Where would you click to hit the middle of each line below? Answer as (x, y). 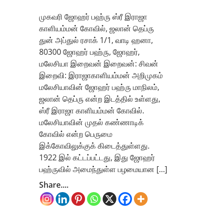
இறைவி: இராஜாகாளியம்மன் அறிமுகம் (101, 75)
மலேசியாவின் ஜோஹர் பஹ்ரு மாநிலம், (99, 87)
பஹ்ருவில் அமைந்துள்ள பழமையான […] (103, 169)
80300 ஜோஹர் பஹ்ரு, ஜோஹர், (89, 52)
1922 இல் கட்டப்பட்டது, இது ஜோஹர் (97, 157)
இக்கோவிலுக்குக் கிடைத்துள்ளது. (94, 145)
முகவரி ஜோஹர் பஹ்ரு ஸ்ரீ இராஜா (93, 16)
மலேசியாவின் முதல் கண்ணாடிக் (91, 122)
